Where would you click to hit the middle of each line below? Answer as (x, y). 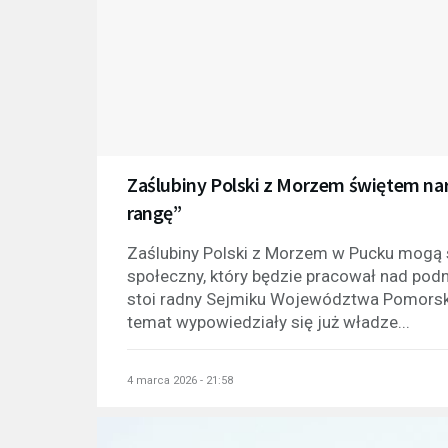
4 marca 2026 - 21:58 (180, 381)
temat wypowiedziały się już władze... (268, 322)
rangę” (154, 213)
